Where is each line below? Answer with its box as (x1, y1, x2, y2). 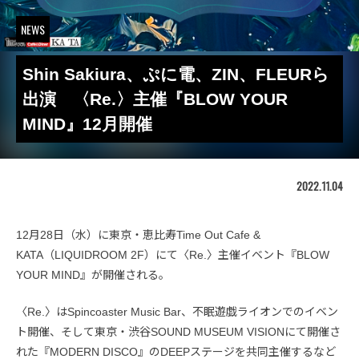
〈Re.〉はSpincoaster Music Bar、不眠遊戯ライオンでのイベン (16, 305, 338, 318)
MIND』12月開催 (22, 115, 152, 133)
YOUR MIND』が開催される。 (16, 268, 170, 281)
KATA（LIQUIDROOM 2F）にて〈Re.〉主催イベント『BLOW (16, 248, 329, 261)
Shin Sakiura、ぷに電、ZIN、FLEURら (22, 65, 329, 83)
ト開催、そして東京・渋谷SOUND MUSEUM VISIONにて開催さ (16, 325, 341, 338)
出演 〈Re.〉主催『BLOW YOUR (22, 90, 288, 108)
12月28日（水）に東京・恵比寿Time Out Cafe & (16, 228, 260, 241)
